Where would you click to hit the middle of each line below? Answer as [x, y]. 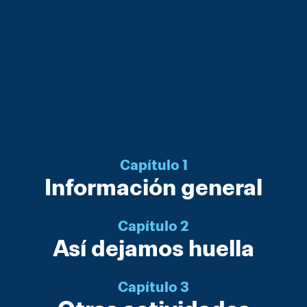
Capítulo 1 [153, 165]
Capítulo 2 [153, 226]
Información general [153, 187]
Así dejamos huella [153, 248]
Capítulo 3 [153, 287]
